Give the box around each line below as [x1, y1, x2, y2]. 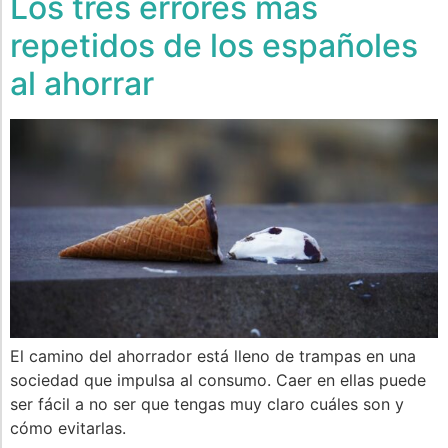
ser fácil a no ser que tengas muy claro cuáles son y [10, 393, 404, 414]
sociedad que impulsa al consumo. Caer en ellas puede [10, 369, 426, 390]
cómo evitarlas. [10, 417, 126, 438]
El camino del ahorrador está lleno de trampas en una [10, 345, 416, 366]
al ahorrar [10, 63, 154, 103]
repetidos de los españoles [10, 25, 418, 65]
